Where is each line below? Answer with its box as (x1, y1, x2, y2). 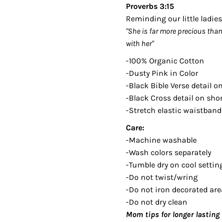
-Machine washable (125, 135, 197, 145)
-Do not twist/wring (125, 172, 198, 182)
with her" (125, 38, 154, 48)
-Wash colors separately (125, 147, 211, 157)
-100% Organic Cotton (125, 55, 204, 65)
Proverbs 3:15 (125, 1, 174, 11)
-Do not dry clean (125, 197, 187, 207)
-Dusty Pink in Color (125, 68, 198, 78)
